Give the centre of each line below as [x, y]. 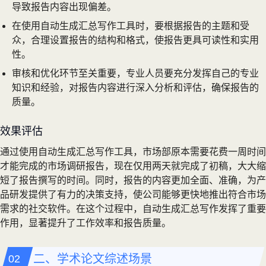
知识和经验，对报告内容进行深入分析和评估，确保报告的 [135, 87]
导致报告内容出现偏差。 [64, 7]
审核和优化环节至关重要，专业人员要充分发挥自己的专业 [135, 73]
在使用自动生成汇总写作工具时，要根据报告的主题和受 [131, 26]
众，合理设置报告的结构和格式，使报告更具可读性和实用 [135, 40]
